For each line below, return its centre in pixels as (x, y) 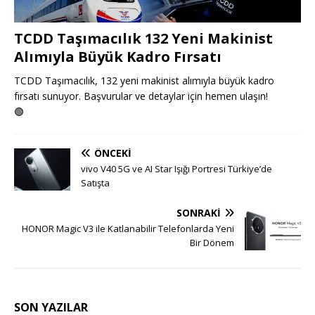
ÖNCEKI (113, 153)
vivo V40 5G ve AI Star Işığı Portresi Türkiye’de (176, 168)
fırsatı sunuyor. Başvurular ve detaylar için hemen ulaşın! (141, 96)
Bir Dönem (212, 242)
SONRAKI (199, 212)
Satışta (95, 182)
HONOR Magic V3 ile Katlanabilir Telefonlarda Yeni (128, 228)
